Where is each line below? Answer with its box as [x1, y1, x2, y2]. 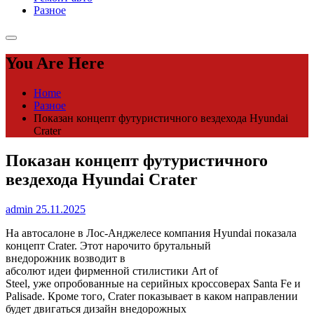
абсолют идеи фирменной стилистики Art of [6, 265, 218, 278]
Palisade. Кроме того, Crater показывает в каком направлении [6, 290, 298, 303]
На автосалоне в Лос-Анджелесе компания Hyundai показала [6, 227, 296, 240]
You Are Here [6, 54, 104, 73]
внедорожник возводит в [6, 252, 125, 265]
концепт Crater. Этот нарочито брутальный [6, 240, 211, 252]
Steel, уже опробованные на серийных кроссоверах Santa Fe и [6, 278, 301, 290]
